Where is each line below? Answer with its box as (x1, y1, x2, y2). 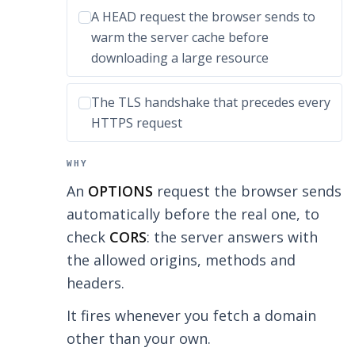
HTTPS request (91, 114, 182, 132)
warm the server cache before (91, 29, 269, 47)
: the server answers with (147, 227, 318, 247)
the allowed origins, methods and (67, 250, 296, 270)
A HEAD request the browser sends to (91, 8, 315, 26)
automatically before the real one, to (67, 204, 319, 224)
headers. (67, 273, 124, 293)
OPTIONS (88, 181, 153, 201)
